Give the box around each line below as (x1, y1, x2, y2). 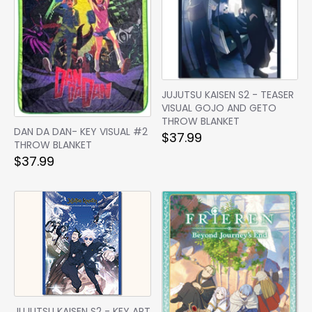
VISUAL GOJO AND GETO (161, 100, 276, 115)
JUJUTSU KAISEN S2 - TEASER (161, 87, 294, 102)
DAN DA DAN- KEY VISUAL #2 (14, 124, 148, 139)
